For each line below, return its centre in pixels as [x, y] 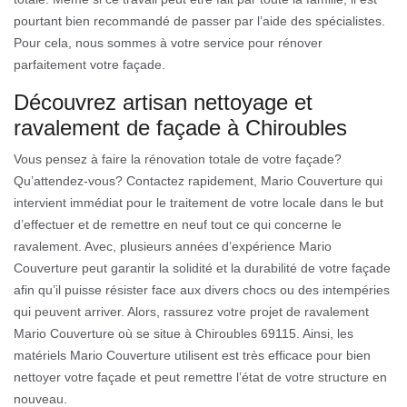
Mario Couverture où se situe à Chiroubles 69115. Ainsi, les [184, 333]
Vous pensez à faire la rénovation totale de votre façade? [178, 159]
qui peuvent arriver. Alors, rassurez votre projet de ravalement [191, 311]
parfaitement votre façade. [89, 64]
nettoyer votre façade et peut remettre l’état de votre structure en [200, 377]
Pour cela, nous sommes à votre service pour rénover [168, 42]
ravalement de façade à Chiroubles [180, 127]
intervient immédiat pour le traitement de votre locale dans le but [199, 202]
